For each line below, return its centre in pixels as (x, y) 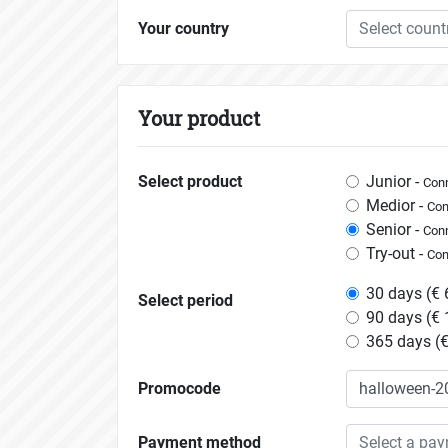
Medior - (396, 206)
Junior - (394, 182)
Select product (190, 182)
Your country (183, 29)
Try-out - (396, 254)
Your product (199, 118)
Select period (185, 301)
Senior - (394, 230)
